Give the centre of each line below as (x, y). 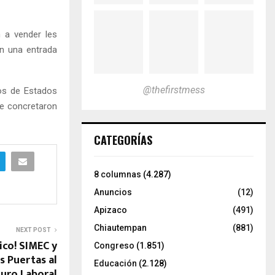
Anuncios (113, 192)
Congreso (114, 245)
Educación (115, 263)
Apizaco (110, 210)
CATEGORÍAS (123, 140)
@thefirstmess (174, 90)
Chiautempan (120, 227)
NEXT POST (33, 230)
